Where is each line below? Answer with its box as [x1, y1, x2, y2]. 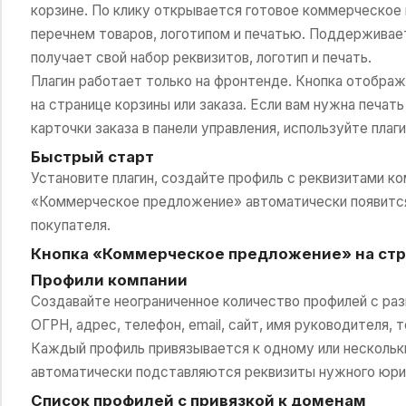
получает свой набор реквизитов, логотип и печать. [30, 48, 372, 66]
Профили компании [30, 270, 188, 289]
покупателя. [30, 216, 111, 234]
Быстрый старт [30, 147, 154, 166]
